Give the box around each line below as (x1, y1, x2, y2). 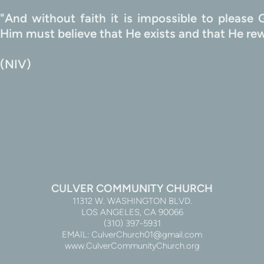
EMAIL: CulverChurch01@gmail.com (62, 229, 202, 240)
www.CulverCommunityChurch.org (64, 240, 200, 252)
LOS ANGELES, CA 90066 (81, 207, 183, 218)
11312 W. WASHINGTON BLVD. (72, 196, 192, 207)
